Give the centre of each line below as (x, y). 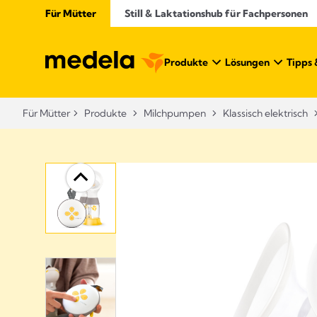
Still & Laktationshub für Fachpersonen (218, 13)
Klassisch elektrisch (265, 113)
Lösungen (247, 62)
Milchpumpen (175, 113)
